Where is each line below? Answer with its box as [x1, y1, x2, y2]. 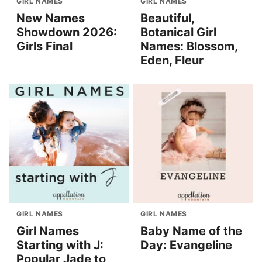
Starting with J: [16, 238, 104, 253]
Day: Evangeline [140, 238, 232, 253]
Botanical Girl [140, 25, 216, 40]
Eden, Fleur [140, 53, 204, 68]
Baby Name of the [140, 224, 242, 239]
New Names [16, 11, 85, 26]
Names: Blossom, [140, 39, 237, 54]
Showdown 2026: [16, 25, 117, 40]
